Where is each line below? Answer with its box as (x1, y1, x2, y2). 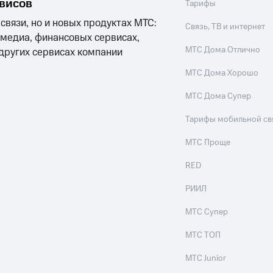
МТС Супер (185, 206, 229, 218)
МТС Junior (185, 252, 227, 264)
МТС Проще (185, 136, 231, 149)
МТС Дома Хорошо (185, 67, 259, 79)
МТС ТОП (185, 229, 221, 241)
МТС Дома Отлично (185, 44, 261, 56)
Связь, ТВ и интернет (185, 21, 266, 33)
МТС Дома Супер (185, 90, 252, 102)
